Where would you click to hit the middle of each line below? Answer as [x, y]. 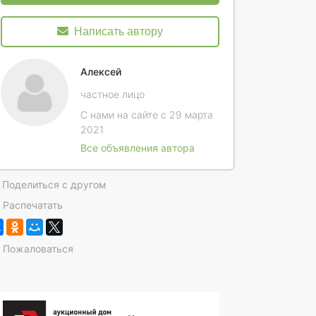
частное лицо [113, 94]
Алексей [101, 72]
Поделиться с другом [54, 184]
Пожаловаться [38, 249]
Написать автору [119, 31]
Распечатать [33, 205]
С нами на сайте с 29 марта [147, 115]
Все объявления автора [138, 148]
